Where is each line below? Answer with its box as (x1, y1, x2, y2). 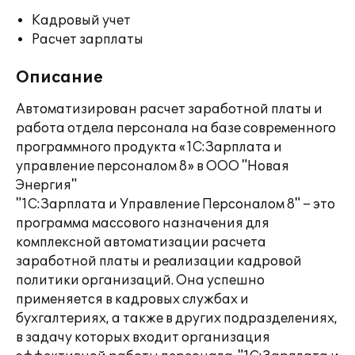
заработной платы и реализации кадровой (16, 254, 302, 269)
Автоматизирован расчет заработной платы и (16, 101, 323, 117)
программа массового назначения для (16, 216, 269, 231)
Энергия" (16, 177, 77, 193)
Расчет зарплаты (32, 32, 143, 48)
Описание (16, 68, 103, 87)
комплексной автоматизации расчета (16, 235, 266, 250)
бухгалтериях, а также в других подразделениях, (16, 311, 338, 326)
